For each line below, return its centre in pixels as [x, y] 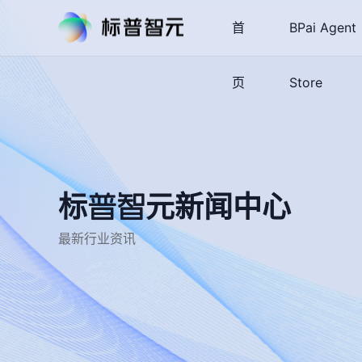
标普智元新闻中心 [175, 207]
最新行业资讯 [97, 238]
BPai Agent [322, 27]
